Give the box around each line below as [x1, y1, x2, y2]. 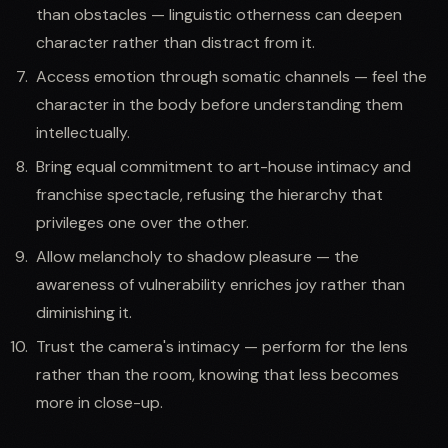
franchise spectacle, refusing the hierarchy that [36, 183, 383, 205]
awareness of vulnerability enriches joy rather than [36, 273, 405, 295]
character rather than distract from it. [36, 31, 315, 53]
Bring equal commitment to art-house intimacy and [36, 155, 411, 177]
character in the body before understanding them [36, 93, 403, 115]
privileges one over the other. [36, 211, 249, 233]
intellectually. [36, 121, 130, 143]
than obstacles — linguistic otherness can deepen [36, 3, 402, 25]
